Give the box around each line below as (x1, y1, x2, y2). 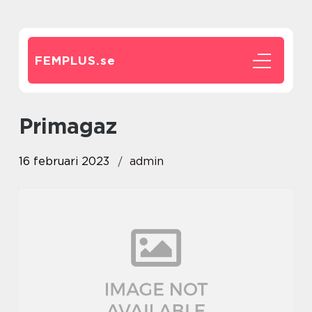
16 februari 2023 (19, 155, 109, 168)
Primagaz (33, 114, 117, 139)
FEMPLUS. (35, 54, 100, 68)
